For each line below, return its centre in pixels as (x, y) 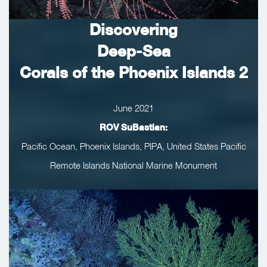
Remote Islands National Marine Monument (133, 165)
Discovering (133, 29)
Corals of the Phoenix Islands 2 (133, 72)
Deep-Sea (133, 51)
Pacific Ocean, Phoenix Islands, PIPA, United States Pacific (133, 146)
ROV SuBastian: (133, 127)
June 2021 (133, 108)
